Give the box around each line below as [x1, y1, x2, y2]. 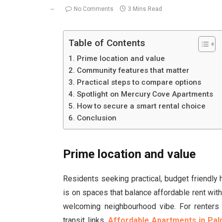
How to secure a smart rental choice [76, 102, 206, 111]
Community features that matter [76, 66, 189, 75]
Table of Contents [68, 37, 146, 49]
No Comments [74, 5, 113, 12]
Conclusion [76, 113, 116, 122]
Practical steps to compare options [76, 78, 201, 87]
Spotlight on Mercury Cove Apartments [76, 90, 213, 99]
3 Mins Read [128, 5, 162, 12]
